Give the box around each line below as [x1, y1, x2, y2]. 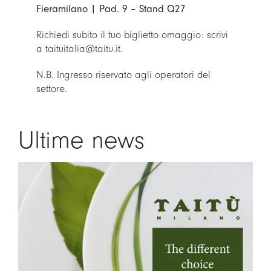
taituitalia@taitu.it [45, 43, 120, 55]
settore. [36, 83, 67, 95]
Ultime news [18, 126, 145, 155]
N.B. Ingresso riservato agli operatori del [36, 69, 211, 81]
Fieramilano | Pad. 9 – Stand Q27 [36, 3, 186, 15]
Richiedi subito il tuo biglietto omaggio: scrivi [36, 29, 228, 41]
